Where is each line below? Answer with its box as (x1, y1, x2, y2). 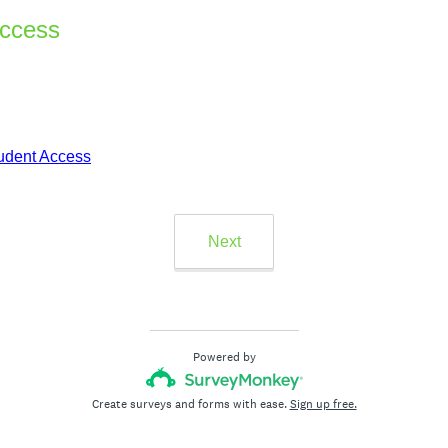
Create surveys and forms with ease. (91, 395, 290, 412)
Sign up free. (289, 395, 357, 412)
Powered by (192, 348, 256, 365)
